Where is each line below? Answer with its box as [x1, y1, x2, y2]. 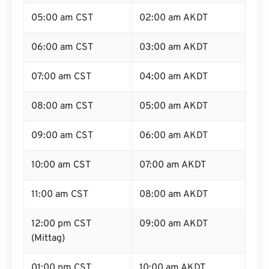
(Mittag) [31, 232, 65, 244]
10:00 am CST [31, 159, 91, 171]
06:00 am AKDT [139, 130, 208, 142]
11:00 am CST [31, 189, 88, 201]
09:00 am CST [31, 130, 93, 142]
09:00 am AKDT [139, 218, 208, 230]
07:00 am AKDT [139, 159, 206, 171]
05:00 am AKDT [139, 100, 208, 112]
